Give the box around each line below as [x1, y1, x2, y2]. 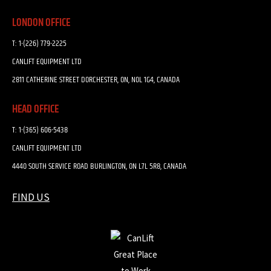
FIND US [12, 190, 50, 204]
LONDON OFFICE [12, 14, 70, 31]
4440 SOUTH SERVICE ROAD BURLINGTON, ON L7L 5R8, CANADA [12, 159, 186, 173]
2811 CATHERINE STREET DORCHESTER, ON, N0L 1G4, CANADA [12, 73, 180, 87]
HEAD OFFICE [12, 100, 59, 118]
